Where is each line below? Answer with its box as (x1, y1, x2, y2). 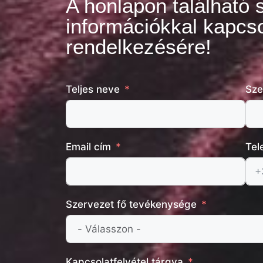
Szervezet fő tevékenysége (66, 198, 197, 211)
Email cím (66, 141, 111, 153)
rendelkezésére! (66, 35, 211, 58)
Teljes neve (66, 83, 120, 96)
